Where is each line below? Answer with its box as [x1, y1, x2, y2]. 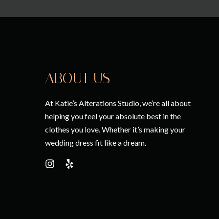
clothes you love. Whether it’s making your [45, 124, 185, 134]
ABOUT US [45, 69, 110, 87]
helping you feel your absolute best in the [45, 111, 181, 121]
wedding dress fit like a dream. [45, 137, 146, 147]
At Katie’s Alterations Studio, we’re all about [45, 98, 191, 108]
